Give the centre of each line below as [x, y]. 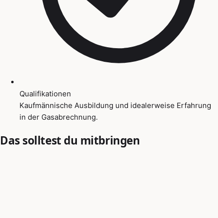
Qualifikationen [45, 93]
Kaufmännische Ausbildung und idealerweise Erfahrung [115, 105]
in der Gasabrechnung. [59, 117]
